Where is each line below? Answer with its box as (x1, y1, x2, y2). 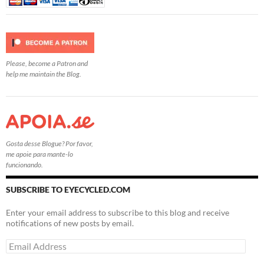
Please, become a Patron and (6, 59, 88, 68)
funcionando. (6, 160, 43, 170)
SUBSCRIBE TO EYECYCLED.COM (6, 184, 130, 195)
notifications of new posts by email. (6, 218, 134, 229)
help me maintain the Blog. (6, 70, 81, 79)
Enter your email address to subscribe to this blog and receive (6, 207, 229, 218)
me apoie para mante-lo (6, 150, 73, 159)
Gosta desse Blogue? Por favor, (6, 139, 93, 148)
